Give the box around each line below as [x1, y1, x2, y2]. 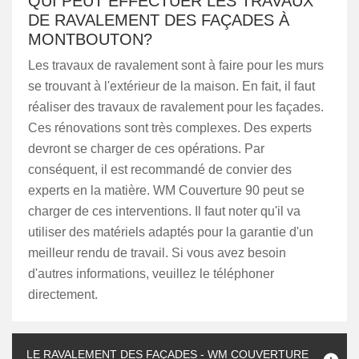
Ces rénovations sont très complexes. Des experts [28, 121, 312, 135]
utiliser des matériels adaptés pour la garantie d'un [28, 225, 313, 239]
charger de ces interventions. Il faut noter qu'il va [28, 204, 301, 218]
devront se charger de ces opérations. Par [28, 142, 264, 155]
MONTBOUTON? [28, 30, 152, 48]
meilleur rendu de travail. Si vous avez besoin [28, 246, 286, 260]
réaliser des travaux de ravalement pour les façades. [28, 100, 324, 114]
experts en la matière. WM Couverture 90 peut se [28, 184, 305, 197]
